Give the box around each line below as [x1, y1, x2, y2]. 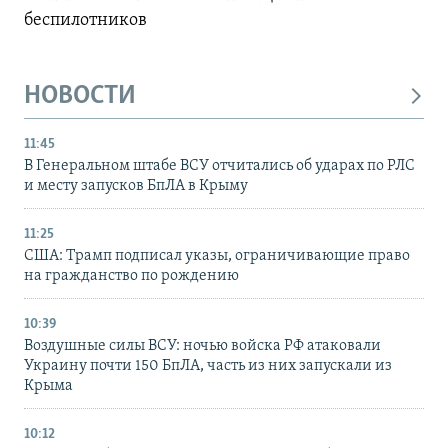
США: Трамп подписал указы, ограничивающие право [24, 247, 410, 264]
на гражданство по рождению [24, 267, 239, 284]
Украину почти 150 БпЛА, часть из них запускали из [24, 357, 392, 374]
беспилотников [24, 11, 147, 31]
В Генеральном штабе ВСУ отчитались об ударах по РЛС [24, 157, 415, 174]
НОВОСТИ [24, 83, 136, 111]
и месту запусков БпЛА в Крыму [24, 177, 248, 194]
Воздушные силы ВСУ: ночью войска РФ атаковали [24, 337, 381, 354]
